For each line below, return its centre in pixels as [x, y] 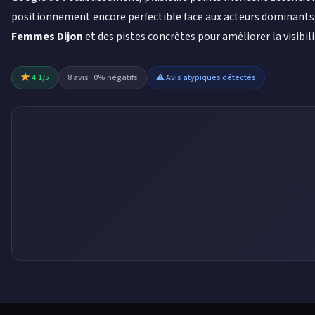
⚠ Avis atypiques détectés [206, 78]
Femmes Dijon [47, 37]
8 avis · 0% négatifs [102, 78]
